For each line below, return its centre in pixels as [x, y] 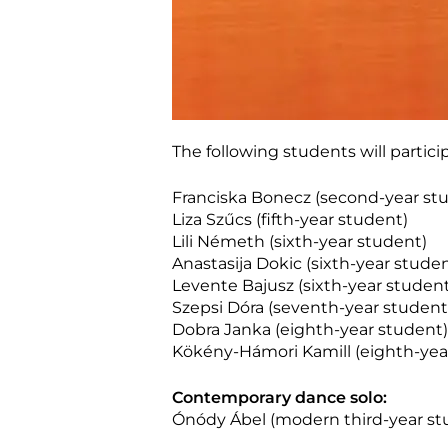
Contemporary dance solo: [279, 397]
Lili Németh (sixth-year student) [299, 241]
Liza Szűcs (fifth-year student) [290, 219]
